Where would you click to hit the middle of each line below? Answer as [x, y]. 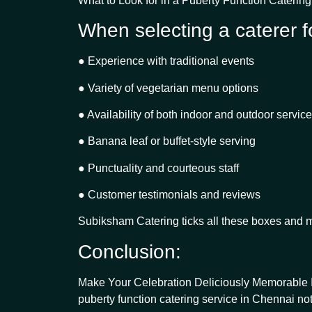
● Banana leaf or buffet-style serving [167, 141]
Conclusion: [130, 251]
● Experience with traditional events [166, 61]
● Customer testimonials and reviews [169, 195]
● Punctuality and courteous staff [158, 168]
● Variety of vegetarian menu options [168, 88]
